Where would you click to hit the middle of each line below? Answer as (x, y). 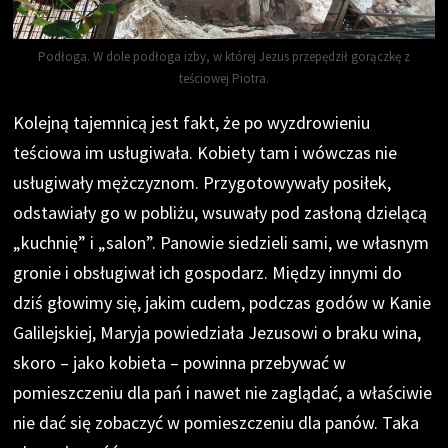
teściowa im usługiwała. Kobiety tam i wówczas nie (205, 152)
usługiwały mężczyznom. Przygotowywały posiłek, (202, 182)
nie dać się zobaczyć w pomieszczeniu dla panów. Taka (216, 422)
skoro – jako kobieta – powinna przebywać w (180, 362)
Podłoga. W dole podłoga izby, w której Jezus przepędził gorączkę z (223, 56)
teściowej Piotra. (223, 78)
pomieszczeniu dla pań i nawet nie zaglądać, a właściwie (223, 392)
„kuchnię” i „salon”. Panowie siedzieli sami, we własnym (221, 242)
